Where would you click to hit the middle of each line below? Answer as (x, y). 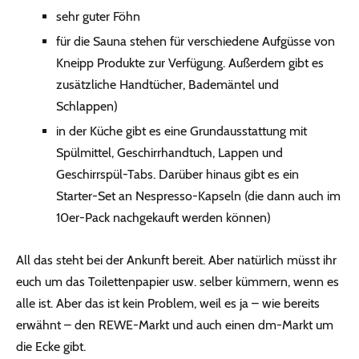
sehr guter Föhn (98, 17)
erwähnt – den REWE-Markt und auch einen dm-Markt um (175, 325)
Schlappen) (87, 107)
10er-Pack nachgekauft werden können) (163, 218)
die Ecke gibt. (51, 347)
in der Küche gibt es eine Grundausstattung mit (182, 131)
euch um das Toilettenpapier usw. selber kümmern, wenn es (177, 282)
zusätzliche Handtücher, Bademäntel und (167, 85)
